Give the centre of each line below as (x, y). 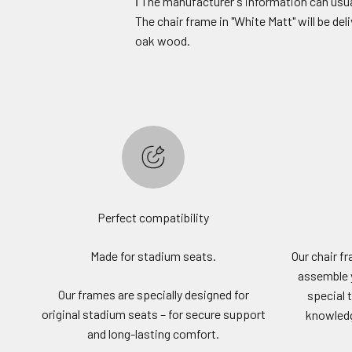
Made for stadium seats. (153, 256)
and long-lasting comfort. (153, 334)
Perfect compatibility (153, 218)
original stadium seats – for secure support (153, 314)
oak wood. (163, 41)
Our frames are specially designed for (153, 295)
